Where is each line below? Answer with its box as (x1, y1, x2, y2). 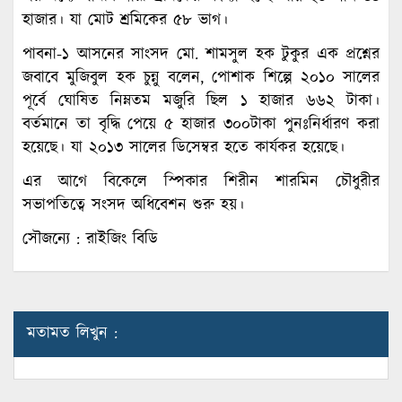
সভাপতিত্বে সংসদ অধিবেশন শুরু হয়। (22, 193, 244, 217)
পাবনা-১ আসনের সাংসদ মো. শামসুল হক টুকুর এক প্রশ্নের (22, 42, 380, 66)
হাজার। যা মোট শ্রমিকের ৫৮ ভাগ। (22, 8, 228, 32)
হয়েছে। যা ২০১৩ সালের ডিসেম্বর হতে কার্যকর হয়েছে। (22, 135, 345, 160)
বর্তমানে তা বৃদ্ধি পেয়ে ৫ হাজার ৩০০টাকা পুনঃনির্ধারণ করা (22, 112, 380, 136)
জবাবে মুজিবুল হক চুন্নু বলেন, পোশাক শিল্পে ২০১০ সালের (22, 66, 380, 90)
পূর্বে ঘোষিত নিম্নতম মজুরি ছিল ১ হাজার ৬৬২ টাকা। (22, 89, 380, 113)
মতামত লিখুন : (27, 321, 118, 345)
